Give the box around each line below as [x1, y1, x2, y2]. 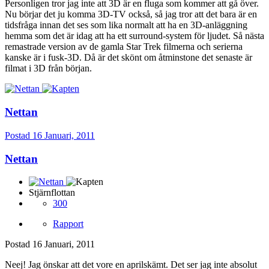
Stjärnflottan [29, 187, 75, 198]
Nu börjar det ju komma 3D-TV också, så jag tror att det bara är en [5, 9, 257, 20]
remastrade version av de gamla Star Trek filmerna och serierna [5, 41, 243, 52]
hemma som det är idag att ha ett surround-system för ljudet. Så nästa [5, 31, 264, 41]
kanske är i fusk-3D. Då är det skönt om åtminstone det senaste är [5, 52, 252, 63]
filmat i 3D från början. [5, 63, 92, 74]
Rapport [53, 219, 83, 229]
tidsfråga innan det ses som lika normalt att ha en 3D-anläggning [5, 20, 247, 31]
